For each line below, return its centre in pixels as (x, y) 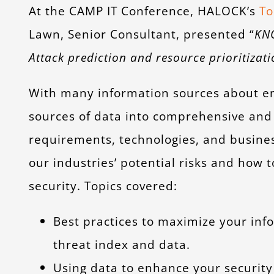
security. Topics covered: (103, 186)
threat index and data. (121, 244)
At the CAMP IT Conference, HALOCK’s (144, 11)
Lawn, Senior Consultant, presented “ (141, 34)
